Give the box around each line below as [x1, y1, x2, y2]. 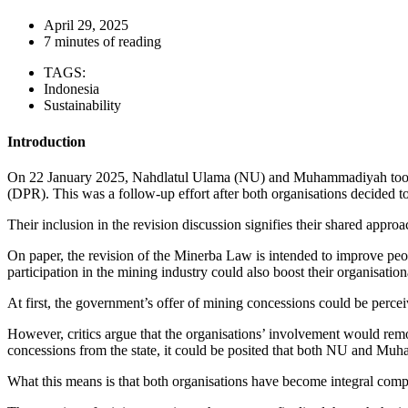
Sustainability [44, 97, 121, 114]
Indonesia [44, 81, 99, 97]
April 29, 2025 [44, 17, 128, 34]
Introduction [7, 133, 86, 149]
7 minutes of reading [44, 34, 161, 50]
